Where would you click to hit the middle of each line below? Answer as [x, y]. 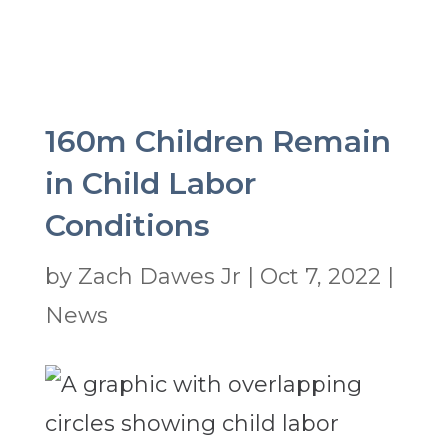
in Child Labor [150, 184]
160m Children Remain [217, 142]
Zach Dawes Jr [159, 277]
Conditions [127, 226]
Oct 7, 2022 [320, 277]
